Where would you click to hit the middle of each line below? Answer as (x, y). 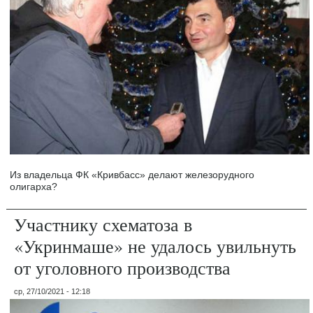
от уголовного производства (123, 267)
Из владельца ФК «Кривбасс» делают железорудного (132, 174)
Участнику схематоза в (103, 224)
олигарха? (34, 186)
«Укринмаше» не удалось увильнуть (155, 246)
